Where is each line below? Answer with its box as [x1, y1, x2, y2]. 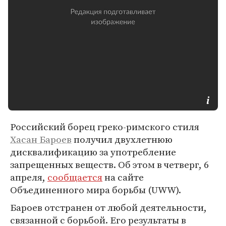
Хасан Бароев [10, 133, 72, 146]
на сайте [102, 171, 144, 184]
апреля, [10, 171, 47, 184]
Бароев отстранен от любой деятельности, [10, 201, 207, 214]
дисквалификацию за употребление [10, 145, 176, 158]
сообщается [47, 171, 102, 184]
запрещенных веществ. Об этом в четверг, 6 [10, 158, 209, 171]
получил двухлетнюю [72, 133, 173, 146]
